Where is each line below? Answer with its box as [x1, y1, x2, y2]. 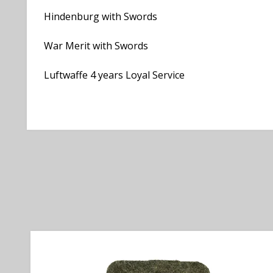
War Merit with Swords [44, 39, 148, 52]
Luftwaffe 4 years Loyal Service [44, 68, 185, 82]
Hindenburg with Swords [44, 10, 157, 23]
